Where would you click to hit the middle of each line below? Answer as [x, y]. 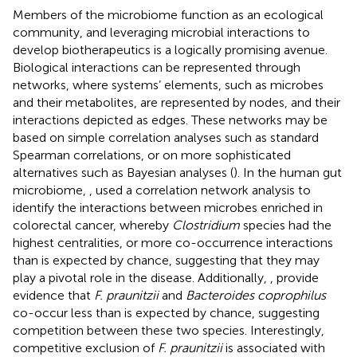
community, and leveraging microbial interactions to [161, 32]
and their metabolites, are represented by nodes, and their [177, 102]
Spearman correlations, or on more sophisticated [152, 155]
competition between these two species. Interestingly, [169, 330]
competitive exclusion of [85, 347]
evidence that [53, 295]
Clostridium [206, 225]
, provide [294, 277]
